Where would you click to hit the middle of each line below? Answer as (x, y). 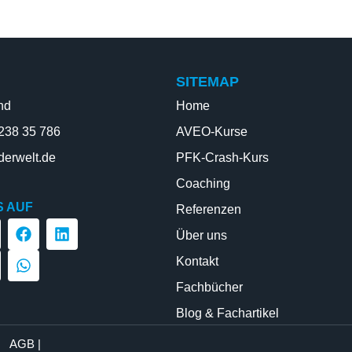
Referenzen (209, 209)
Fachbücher (209, 287)
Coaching (203, 183)
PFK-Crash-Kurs (222, 158)
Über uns (202, 235)
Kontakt (197, 261)
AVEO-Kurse (212, 132)
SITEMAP (207, 82)
